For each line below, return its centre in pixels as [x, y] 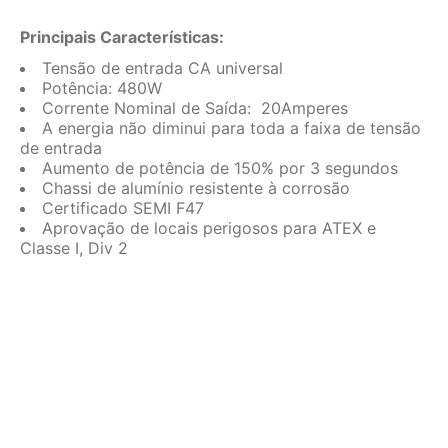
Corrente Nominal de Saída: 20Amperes [195, 108]
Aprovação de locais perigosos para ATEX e [209, 228]
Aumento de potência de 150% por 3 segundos [220, 168]
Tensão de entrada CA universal [162, 68]
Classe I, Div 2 [74, 248]
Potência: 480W [102, 88]
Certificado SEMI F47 [123, 208]
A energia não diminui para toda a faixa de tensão [231, 128]
